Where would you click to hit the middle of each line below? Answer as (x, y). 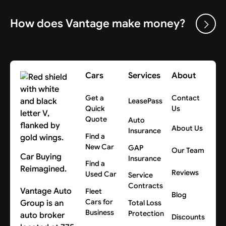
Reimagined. (44, 168)
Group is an (42, 203)
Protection (146, 213)
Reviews (185, 173)
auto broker (43, 215)
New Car (99, 147)
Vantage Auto (46, 191)
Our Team (188, 151)
